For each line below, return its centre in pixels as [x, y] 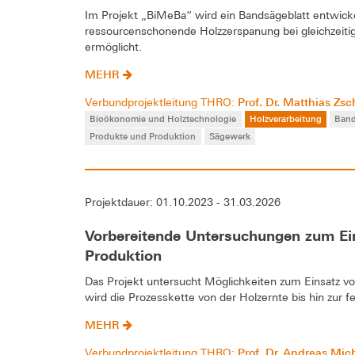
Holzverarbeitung [285, 119]
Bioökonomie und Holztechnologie [163, 119]
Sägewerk [229, 136]
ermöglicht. [113, 47]
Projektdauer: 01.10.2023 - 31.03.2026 [183, 202]
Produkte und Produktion [143, 136]
